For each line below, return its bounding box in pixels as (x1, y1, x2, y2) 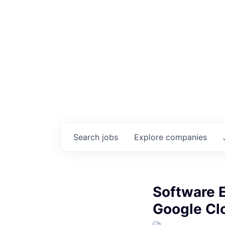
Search (73, 132, 102, 142)
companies (166, 132, 207, 142)
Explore (134, 132, 166, 142)
